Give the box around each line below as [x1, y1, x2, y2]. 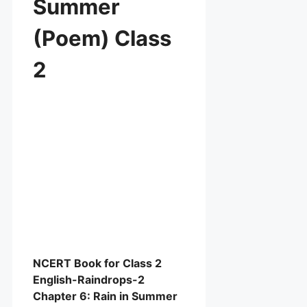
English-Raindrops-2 [33, 272, 145, 286]
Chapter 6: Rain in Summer [33, 288, 177, 303]
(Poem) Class [33, 25, 171, 51]
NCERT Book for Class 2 [33, 256, 162, 270]
